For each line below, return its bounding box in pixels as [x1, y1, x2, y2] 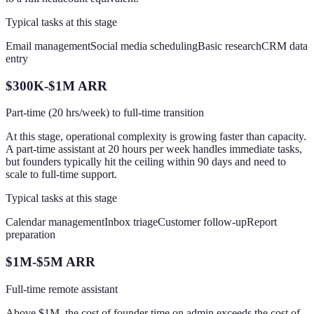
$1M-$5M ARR [6, 254, 95, 270]
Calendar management [6, 216, 104, 228]
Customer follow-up [158, 216, 247, 228]
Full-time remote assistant [6, 282, 118, 295]
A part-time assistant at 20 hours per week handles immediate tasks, [6, 143, 302, 156]
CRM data [261, 39, 308, 52]
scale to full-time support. [6, 168, 117, 181]
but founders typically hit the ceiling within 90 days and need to [6, 156, 286, 168]
